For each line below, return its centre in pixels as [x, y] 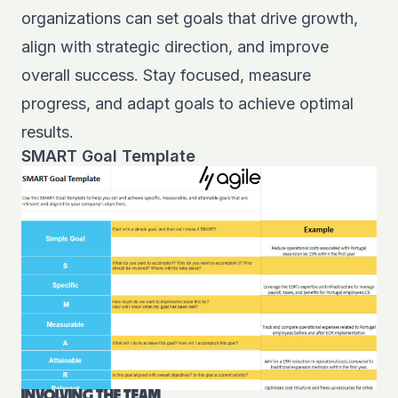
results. [48, 132]
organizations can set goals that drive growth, [190, 18]
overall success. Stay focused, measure [166, 75]
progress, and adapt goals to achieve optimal [187, 103]
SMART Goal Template [108, 156]
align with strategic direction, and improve [175, 47]
